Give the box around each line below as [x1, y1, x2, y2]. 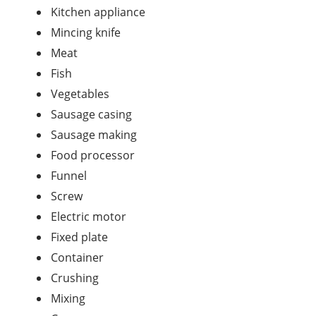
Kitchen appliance [51, 4, 145, 20]
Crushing [51, 270, 99, 286]
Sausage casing [51, 107, 132, 123]
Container [51, 250, 104, 266]
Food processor [51, 147, 135, 164]
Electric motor [51, 209, 126, 225]
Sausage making [51, 127, 137, 143]
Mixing [51, 291, 85, 307]
